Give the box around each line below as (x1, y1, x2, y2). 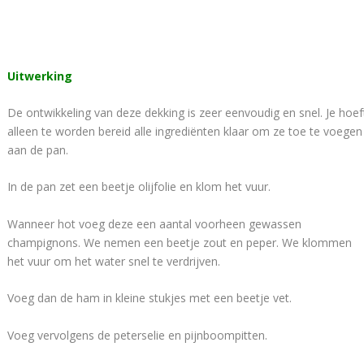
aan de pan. (7, 142, 69, 158)
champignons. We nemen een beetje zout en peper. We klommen (7, 234, 353, 250)
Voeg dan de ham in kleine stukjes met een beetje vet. (7, 290, 292, 306)
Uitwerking (7, 67, 73, 84)
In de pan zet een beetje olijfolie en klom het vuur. (7, 179, 271, 195)
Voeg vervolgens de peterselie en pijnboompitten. (7, 327, 268, 343)
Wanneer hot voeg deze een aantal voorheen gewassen (7, 215, 302, 232)
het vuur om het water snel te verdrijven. (7, 253, 221, 269)
